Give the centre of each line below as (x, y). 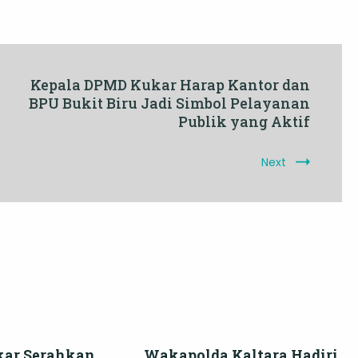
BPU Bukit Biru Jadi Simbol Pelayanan (169, 103)
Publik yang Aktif (244, 121)
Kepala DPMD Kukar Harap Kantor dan (170, 84)
